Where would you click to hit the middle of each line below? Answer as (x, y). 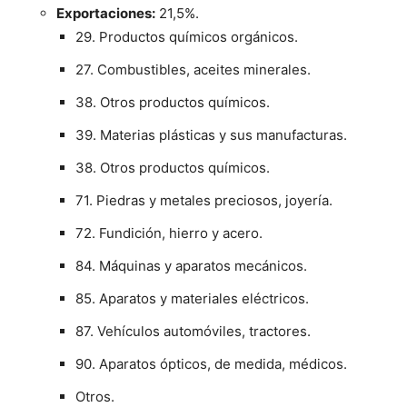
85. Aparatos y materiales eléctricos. (192, 299)
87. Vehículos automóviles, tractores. (193, 332)
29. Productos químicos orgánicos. (187, 37)
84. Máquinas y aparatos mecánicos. (191, 266)
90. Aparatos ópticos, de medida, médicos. (211, 364)
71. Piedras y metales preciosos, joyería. (204, 201)
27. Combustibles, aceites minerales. (193, 70)
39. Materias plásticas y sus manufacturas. (211, 135)
